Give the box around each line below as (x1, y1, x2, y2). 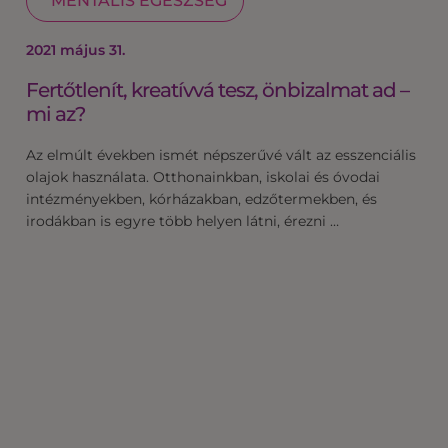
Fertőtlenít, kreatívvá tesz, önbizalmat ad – (26, 77, 409, 102)
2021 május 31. (26, 40, 125, 59)
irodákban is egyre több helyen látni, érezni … (26, 211, 339, 230)
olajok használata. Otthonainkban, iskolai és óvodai (26, 167, 380, 186)
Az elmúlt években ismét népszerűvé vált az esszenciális (26, 145, 416, 164)
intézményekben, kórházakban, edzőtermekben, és (26, 189, 377, 208)
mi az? (26, 101, 85, 126)
